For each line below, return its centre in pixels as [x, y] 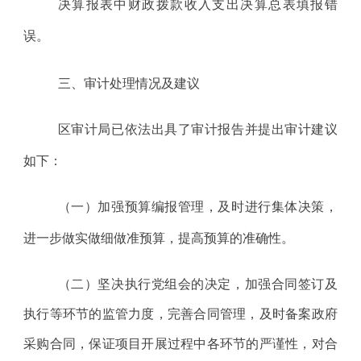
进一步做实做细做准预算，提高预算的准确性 [153, 237]
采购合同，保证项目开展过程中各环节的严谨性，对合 [180, 342]
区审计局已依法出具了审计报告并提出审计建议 [197, 128]
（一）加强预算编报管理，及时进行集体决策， [197, 205]
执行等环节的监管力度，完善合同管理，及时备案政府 [180, 313]
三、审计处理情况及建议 [129, 82]
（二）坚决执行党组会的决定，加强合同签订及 [197, 283]
